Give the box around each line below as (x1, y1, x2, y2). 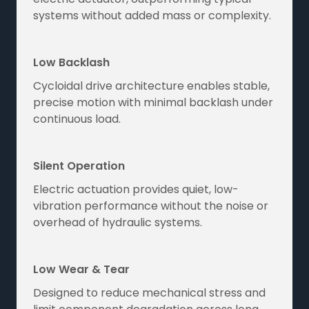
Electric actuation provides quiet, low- (33, 181, 239, 197)
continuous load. (33, 110, 121, 127)
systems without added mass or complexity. (33, 7, 271, 23)
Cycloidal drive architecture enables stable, (33, 77, 270, 94)
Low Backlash (33, 54, 110, 70)
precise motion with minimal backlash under (33, 94, 273, 110)
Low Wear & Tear (33, 261, 130, 277)
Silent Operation (33, 157, 125, 174)
